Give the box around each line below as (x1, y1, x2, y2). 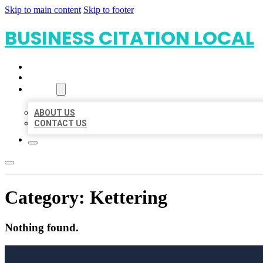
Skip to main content (5, 5, 81, 15)
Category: (5, 187, 90, 208)
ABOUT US (34, 108, 75, 117)
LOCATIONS (28, 73, 75, 82)
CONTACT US (34, 119, 87, 128)
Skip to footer (83, 5, 134, 15)
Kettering (90, 187, 167, 208)
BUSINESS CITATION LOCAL (5, 25, 254, 51)
